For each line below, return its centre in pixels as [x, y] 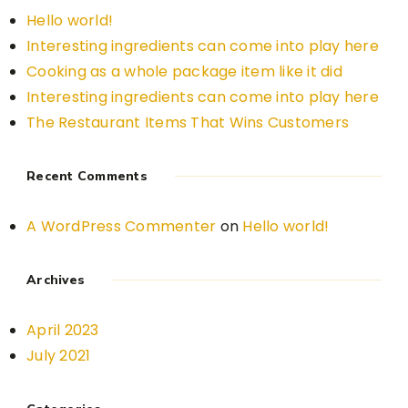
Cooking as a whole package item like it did [184, 72]
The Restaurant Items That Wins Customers [188, 123]
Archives [56, 280]
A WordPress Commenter [122, 227]
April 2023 [63, 331]
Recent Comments [87, 177]
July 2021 [59, 356]
